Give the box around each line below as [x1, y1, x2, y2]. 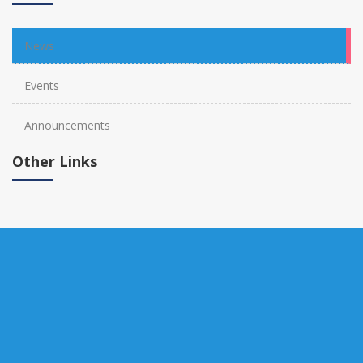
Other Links [12, 151, 97, 171]
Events [24, 77, 59, 93]
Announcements [24, 117, 110, 133]
